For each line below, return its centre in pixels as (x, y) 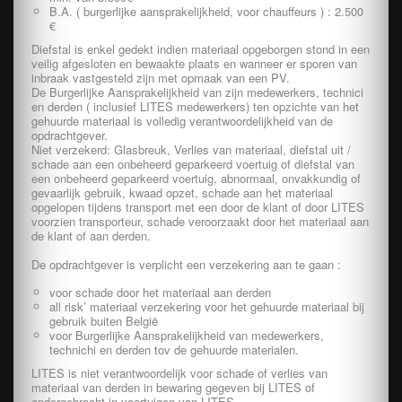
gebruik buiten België (104, 321)
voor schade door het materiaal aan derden (160, 292)
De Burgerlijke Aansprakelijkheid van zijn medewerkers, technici (197, 92)
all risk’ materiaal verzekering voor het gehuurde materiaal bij (207, 306)
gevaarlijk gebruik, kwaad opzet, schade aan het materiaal (182, 192)
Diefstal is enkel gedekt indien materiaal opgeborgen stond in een (201, 49)
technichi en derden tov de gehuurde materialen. (174, 350)
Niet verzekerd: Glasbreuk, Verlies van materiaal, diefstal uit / (191, 149)
